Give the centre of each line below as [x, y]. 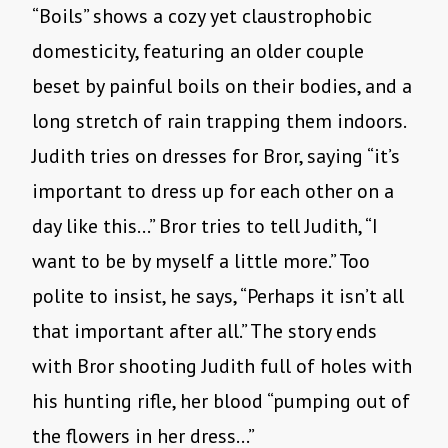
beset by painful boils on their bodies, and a [222, 86]
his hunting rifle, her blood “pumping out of [221, 401]
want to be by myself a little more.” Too [201, 261]
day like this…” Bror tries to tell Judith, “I [205, 226]
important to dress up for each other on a [213, 191]
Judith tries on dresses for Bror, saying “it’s [216, 156]
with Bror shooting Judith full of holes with [222, 366]
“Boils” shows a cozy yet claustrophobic [202, 16]
